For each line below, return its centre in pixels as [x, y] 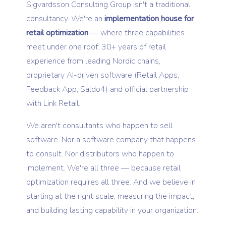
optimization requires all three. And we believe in [111, 182]
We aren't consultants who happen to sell [99, 125]
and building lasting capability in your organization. [112, 210]
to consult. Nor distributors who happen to [100, 154]
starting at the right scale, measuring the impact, [110, 196]
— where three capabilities [136, 33]
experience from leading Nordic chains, [93, 61]
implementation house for [149, 18]
